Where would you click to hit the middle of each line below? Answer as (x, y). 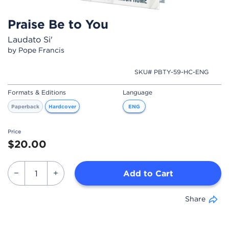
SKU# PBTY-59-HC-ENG (172, 72)
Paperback (25, 106)
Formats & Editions (37, 92)
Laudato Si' (30, 40)
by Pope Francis (36, 50)
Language (138, 92)
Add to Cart (148, 173)
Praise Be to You (58, 24)
